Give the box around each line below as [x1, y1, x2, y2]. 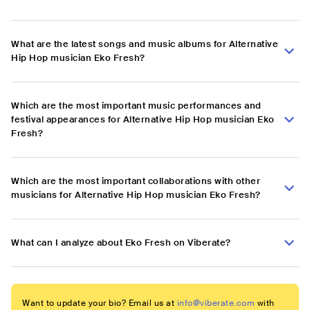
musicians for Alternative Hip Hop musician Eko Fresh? [11, 189, 261, 201]
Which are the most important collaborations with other [11, 175, 260, 188]
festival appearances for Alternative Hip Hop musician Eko [11, 113, 275, 126]
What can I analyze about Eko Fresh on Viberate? [11, 237, 231, 249]
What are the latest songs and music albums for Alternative [11, 38, 278, 51]
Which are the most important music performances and [11, 100, 262, 112]
